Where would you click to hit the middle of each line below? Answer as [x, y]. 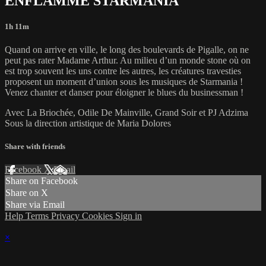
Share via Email [35, 205]
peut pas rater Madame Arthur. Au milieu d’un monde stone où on [128, 60]
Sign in [129, 216]
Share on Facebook [42, 181]
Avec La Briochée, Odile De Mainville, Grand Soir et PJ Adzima [126, 112]
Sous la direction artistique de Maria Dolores [88, 123]
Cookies [99, 216]
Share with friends [35, 147]
